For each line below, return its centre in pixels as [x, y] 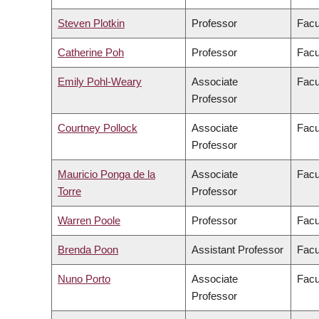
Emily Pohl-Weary [100, 82]
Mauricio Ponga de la [106, 174]
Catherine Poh [91, 53]
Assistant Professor [237, 250]
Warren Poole [89, 221]
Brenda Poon [88, 250]
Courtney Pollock [98, 128]
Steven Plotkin [91, 23]
